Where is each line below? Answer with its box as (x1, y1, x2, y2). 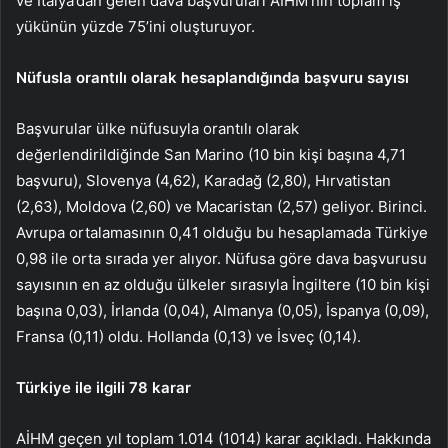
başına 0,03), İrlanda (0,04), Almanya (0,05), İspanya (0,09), (16, 301, 429, 321)
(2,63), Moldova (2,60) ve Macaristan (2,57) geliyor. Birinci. (16, 197, 427, 217)
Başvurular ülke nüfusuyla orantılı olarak (16, 119, 299, 139)
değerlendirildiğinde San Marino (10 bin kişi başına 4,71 (16, 145, 406, 165)
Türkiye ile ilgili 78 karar (16, 378, 191, 398)
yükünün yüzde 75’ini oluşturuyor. (16, 17, 255, 37)
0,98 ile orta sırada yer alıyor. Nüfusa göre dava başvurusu (16, 249, 427, 269)
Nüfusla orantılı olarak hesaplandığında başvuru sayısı (16, 68, 409, 88)
